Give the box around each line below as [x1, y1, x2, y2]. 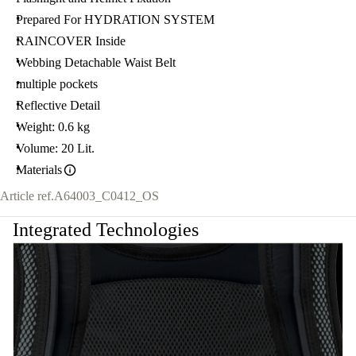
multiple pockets [16, 77, 98, 91]
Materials [16, 163, 62, 177]
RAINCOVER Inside [16, 34, 126, 48]
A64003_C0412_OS [54, 189, 159, 203]
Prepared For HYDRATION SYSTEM [16, 13, 215, 27]
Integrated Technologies [13, 219, 199, 241]
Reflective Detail [16, 99, 100, 113]
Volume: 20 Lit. [16, 141, 95, 156]
